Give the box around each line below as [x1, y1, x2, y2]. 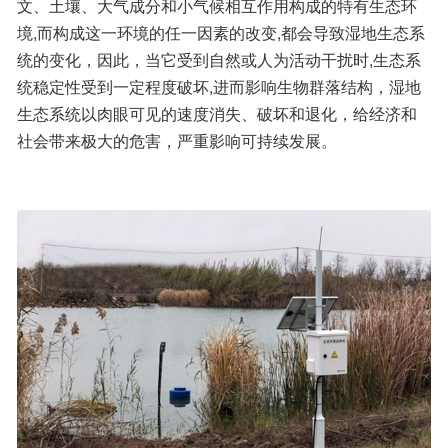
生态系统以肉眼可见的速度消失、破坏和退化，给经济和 [17, 102, 417, 125]
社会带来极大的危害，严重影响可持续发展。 [17, 129, 337, 152]
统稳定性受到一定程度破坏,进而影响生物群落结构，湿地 [17, 75, 421, 98]
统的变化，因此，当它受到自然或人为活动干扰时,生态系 [17, 48, 421, 71]
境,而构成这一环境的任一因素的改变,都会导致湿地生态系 [17, 21, 425, 44]
